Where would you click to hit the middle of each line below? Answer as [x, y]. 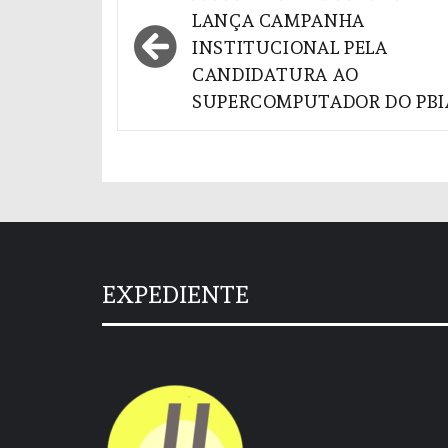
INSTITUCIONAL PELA [290, 47]
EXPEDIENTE [175, 294]
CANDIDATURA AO [275, 74]
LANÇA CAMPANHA [278, 20]
